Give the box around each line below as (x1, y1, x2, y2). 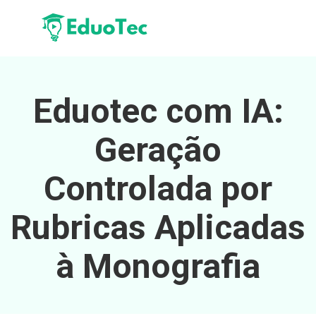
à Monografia (56, 245, 260, 286)
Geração (95, 129, 221, 170)
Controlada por (44, 168, 272, 209)
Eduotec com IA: (32, 90, 284, 131)
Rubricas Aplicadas (11, 207, 305, 248)
